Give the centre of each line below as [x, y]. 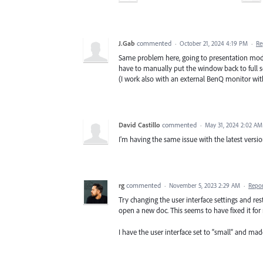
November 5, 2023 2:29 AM [205, 186]
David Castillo [139, 125]
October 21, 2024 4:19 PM [214, 44]
